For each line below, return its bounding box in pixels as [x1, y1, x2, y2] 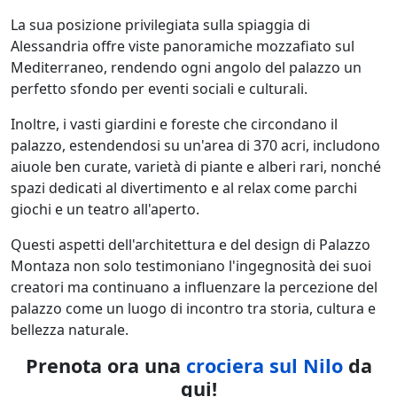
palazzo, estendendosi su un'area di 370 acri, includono [11, 135, 380, 155]
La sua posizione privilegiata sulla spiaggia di [11, 14, 310, 35]
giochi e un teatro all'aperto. [11, 198, 199, 219]
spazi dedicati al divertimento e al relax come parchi [11, 177, 357, 198]
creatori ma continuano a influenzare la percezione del [11, 276, 378, 297]
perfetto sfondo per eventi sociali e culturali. [11, 78, 307, 98]
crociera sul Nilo [185, 352, 343, 378]
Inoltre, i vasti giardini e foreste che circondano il [11, 113, 338, 134]
